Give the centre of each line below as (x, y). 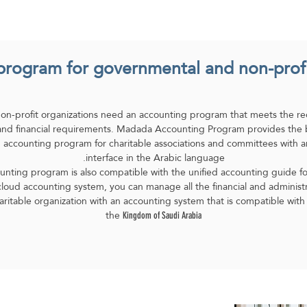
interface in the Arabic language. (155, 158)
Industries (233, 15)
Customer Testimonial (117, 15)
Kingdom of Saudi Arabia (162, 216)
